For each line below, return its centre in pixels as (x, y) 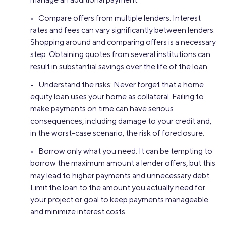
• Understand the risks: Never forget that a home (117, 84)
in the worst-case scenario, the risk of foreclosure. (117, 133)
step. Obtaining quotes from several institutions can (120, 54)
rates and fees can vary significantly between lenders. (123, 30)
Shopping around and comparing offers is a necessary (123, 42)
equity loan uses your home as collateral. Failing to (117, 96)
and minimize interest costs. (78, 211)
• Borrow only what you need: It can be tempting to (121, 151)
